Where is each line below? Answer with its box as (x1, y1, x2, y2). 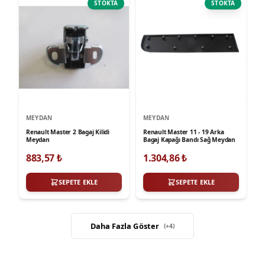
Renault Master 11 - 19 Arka (143, 128, 224, 137)
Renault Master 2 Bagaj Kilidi (26, 128, 110, 137)
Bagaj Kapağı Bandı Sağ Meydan (143, 135, 236, 144)
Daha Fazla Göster (90, 220, 159, 231)
